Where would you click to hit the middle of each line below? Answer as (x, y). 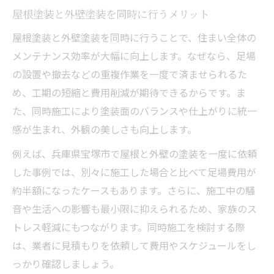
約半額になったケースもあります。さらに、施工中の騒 (134, 190)
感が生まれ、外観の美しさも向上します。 (105, 129)
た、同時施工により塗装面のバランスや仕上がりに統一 (135, 110)
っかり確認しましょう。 (66, 263)
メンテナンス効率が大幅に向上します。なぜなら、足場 (134, 55)
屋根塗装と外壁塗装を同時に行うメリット (111, 13)
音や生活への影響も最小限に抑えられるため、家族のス (135, 208)
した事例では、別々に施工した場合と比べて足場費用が (134, 172)
